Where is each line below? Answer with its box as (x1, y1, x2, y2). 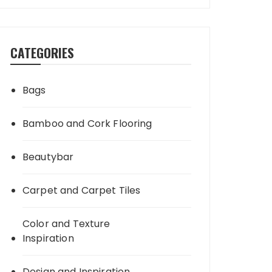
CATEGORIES (10, 43, 74, 62)
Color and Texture (22, 217, 110, 231)
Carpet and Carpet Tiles (22, 183, 141, 197)
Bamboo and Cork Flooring (22, 117, 152, 131)
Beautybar (22, 150, 74, 164)
